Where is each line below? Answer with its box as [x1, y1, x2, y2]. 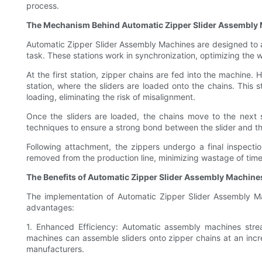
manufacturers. [26, 244, 84, 254]
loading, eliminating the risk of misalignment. [26, 92, 195, 102]
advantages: [26, 202, 74, 213]
